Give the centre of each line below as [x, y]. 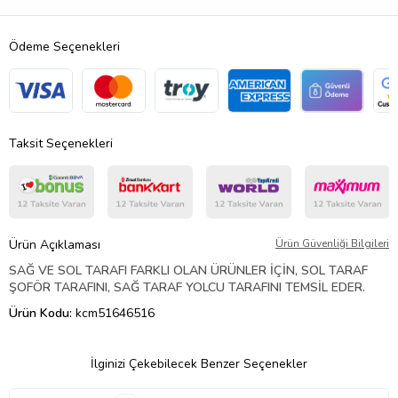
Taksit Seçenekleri [61, 143]
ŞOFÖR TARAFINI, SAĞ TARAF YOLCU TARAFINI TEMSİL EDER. [187, 287]
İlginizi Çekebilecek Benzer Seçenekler [199, 363]
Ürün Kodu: [42, 313]
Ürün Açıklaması [55, 244]
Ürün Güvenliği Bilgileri [332, 243]
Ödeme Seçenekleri [64, 46]
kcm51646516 [115, 313]
